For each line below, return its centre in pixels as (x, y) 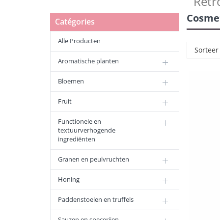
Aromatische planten (88, 61)
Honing (69, 179)
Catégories (75, 22)
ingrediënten (77, 139)
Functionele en (80, 121)
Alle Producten (79, 41)
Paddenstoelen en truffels (96, 199)
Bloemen (71, 81)
